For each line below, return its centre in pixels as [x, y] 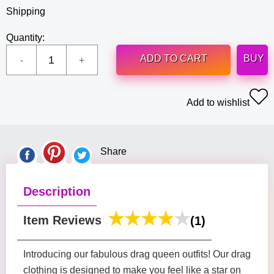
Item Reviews [62, 220]
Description [57, 191]
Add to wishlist [218, 102]
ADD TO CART [173, 58]
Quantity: [25, 38]
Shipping [26, 11]
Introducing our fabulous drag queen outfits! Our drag [137, 254]
